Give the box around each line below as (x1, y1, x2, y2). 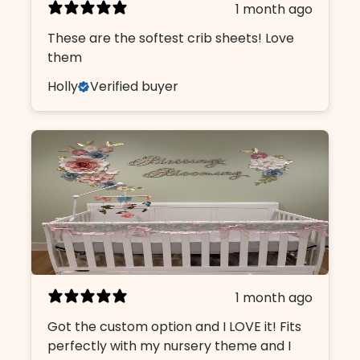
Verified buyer (90, 76, 179, 96)
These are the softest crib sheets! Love (47, 28, 295, 47)
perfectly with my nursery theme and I (47, 336, 292, 355)
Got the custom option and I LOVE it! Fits (47, 317, 302, 336)
